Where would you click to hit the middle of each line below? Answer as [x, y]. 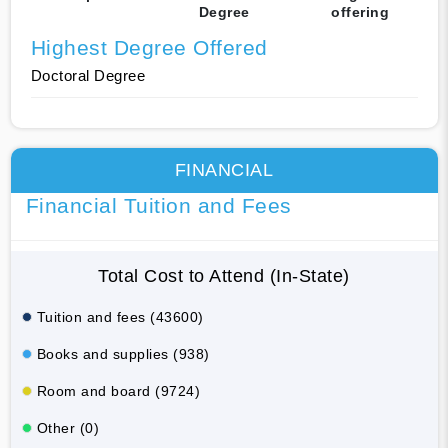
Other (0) [67, 427]
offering [360, 11]
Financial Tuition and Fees [158, 205]
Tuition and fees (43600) [120, 316]
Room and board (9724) [118, 390]
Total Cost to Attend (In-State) [224, 275]
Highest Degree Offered [149, 47]
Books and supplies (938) [123, 353]
